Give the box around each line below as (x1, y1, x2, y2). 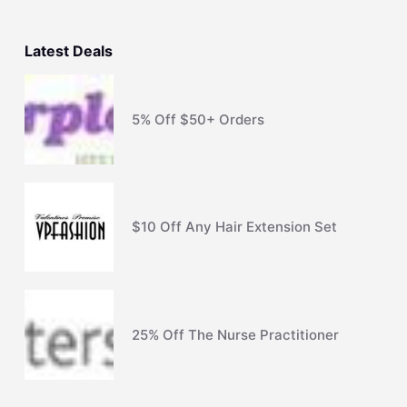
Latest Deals (24, 41, 113, 60)
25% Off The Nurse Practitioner (132, 325, 340, 343)
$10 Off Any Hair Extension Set (132, 218, 338, 236)
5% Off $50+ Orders (132, 110, 265, 128)
